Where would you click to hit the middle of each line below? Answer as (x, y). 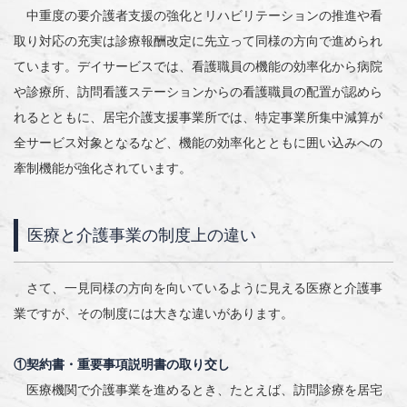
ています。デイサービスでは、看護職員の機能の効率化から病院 (198, 67)
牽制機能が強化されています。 (103, 169)
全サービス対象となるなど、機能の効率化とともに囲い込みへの (198, 143)
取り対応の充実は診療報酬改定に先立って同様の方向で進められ (198, 41)
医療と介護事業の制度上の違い (142, 236)
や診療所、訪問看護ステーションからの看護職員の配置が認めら (198, 92)
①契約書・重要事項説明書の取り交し (122, 365)
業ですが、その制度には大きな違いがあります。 (154, 314)
